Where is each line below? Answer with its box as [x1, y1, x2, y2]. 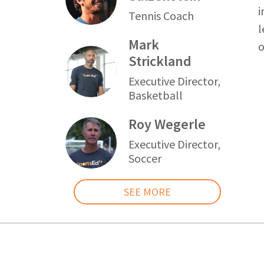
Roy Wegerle [128, 114, 206, 133]
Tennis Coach [128, 8, 194, 23]
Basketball [128, 87, 183, 103]
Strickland [128, 51, 192, 70]
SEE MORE [124, 184, 171, 199]
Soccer [128, 150, 162, 166]
